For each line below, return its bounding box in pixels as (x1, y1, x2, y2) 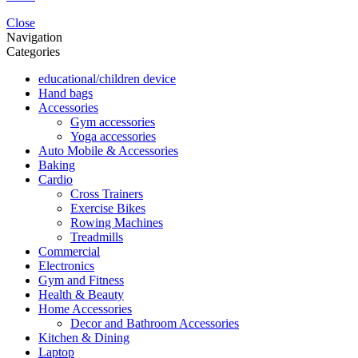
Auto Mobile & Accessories (38, 143, 178, 157)
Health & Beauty (38, 287, 124, 301)
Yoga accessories (70, 129, 156, 143)
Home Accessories (38, 301, 132, 316)
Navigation (6, 30, 62, 44)
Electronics (38, 258, 94, 272)
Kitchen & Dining (38, 330, 129, 344)
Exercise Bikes (70, 201, 145, 215)
